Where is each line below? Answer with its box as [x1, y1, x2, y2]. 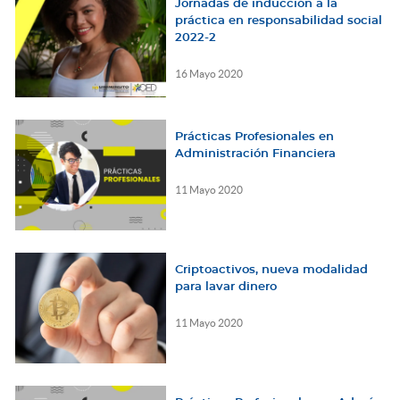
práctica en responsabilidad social [174, 15, 382, 28]
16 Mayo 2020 [174, 68, 243, 80]
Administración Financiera [174, 148, 336, 161]
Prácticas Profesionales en [174, 131, 334, 144]
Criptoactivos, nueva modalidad [174, 264, 368, 277]
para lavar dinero [174, 281, 277, 294]
